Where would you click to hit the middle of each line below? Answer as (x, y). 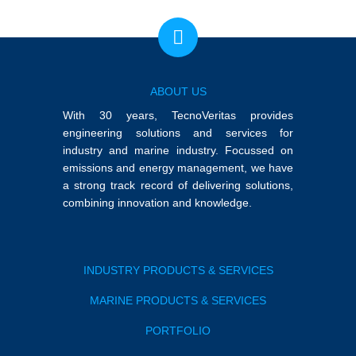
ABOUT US (178, 91)
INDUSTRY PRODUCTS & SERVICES (178, 270)
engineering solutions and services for (178, 133)
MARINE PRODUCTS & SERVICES (178, 300)
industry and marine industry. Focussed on (178, 150)
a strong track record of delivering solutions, (178, 185)
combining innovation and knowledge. (157, 203)
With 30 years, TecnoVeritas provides (178, 115)
